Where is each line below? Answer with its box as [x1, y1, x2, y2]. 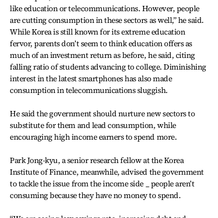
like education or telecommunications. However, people [10, 2, 200, 14]
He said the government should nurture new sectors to [10, 108, 195, 119]
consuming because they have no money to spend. [10, 189, 181, 200]
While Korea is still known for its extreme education [10, 26, 185, 37]
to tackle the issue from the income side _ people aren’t [10, 178, 195, 189]
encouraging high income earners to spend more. [10, 131, 177, 142]
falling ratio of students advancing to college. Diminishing [10, 61, 206, 72]
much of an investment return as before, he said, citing [10, 49, 195, 60]
